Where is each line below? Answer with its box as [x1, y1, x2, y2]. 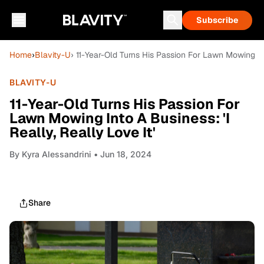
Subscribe [196, 15, 238, 25]
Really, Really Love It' [9, 123, 156, 141]
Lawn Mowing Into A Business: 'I [9, 109, 230, 127]
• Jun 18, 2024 [91, 149, 151, 159]
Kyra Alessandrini [22, 149, 91, 159]
